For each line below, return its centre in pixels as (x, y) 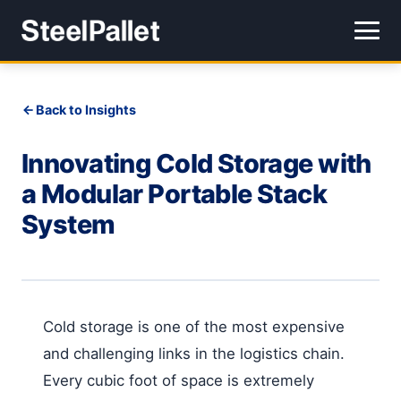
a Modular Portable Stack (175, 194)
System (68, 224)
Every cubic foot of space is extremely (179, 380)
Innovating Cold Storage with (196, 163)
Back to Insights (86, 110)
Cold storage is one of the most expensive (194, 326)
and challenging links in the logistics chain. (194, 353)
